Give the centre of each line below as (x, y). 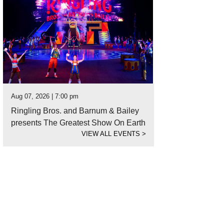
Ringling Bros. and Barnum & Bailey (75, 111)
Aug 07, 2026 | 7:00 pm (45, 96)
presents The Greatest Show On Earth (78, 123)
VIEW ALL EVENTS (112, 134)
